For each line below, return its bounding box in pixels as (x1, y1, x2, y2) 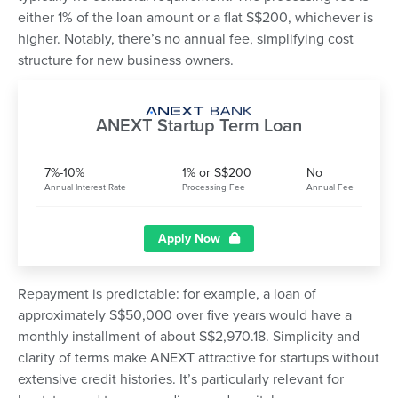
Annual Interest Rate (44, 182, 126, 194)
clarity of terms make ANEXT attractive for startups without (18, 349, 379, 368)
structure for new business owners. (18, 51, 234, 69)
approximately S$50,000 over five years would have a (18, 306, 352, 325)
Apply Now (158, 231, 220, 247)
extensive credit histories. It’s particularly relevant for (18, 370, 344, 389)
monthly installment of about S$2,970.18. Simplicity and (18, 328, 360, 346)
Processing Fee (181, 182, 245, 194)
